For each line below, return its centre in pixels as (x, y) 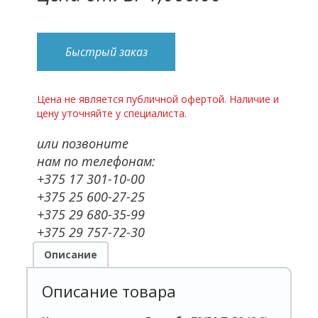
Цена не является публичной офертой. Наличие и (158, 99)
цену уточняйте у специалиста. (112, 113)
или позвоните (83, 143)
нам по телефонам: (97, 161)
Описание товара (109, 291)
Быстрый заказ (106, 51)
